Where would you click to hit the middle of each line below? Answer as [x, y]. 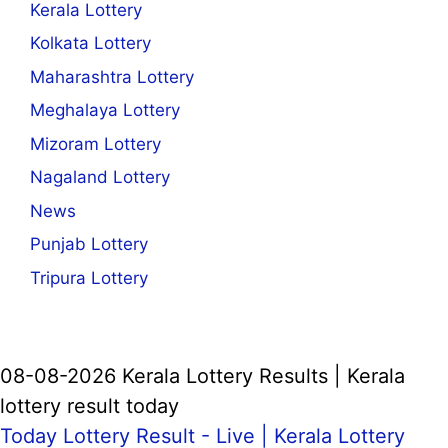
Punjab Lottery [89, 244]
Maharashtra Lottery [112, 76]
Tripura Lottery [89, 277]
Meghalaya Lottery [105, 110]
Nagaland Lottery [100, 177]
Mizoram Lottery [95, 143]
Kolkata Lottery [90, 43]
